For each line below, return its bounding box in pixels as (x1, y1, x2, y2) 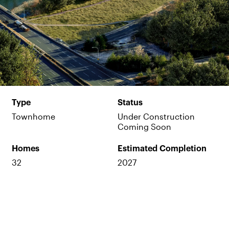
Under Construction (117, 111, 195, 121)
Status (117, 99, 143, 107)
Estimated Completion (117, 144, 207, 153)
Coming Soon (117, 121, 171, 131)
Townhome (11, 111, 55, 121)
